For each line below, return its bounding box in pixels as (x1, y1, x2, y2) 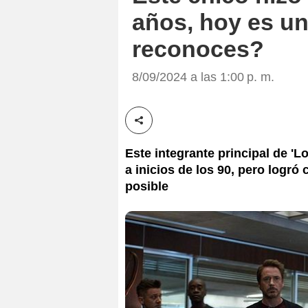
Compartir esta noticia (138, 122, 245, 134)
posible (125, 179, 168, 193)
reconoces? (132, 36, 264, 62)
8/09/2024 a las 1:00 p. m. (132, 69, 274, 84)
